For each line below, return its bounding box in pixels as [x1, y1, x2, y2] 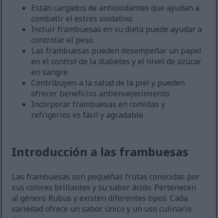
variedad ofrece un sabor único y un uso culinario [12, 203, 192, 215]
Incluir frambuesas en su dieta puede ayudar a [31, 24, 202, 35]
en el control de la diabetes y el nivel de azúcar [31, 56, 202, 67]
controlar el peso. [31, 35, 95, 46]
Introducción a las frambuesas [12, 144, 189, 160]
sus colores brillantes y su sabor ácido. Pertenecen [12, 182, 197, 193]
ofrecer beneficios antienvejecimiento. [31, 88, 171, 99]
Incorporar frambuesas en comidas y [31, 99, 165, 110]
